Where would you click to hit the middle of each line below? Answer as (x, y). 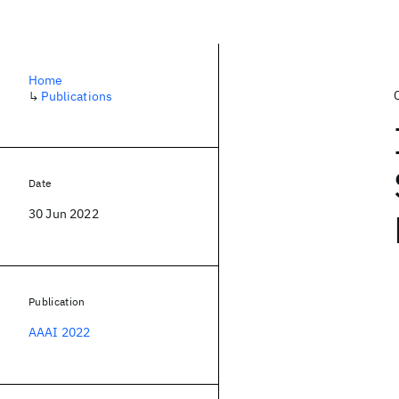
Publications (77, 96)
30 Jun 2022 (64, 214)
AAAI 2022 (60, 332)
